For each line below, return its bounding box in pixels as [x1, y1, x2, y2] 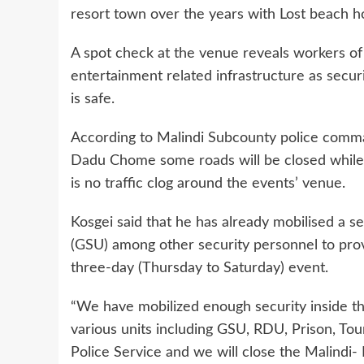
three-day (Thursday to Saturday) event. [71, 260, 328, 275]
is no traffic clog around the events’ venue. [71, 175, 345, 191]
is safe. [71, 91, 115, 106]
